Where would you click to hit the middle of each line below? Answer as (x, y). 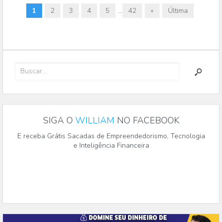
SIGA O (59, 121)
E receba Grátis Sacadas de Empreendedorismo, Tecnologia (111, 136)
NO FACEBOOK (147, 121)
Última (178, 11)
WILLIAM (95, 121)
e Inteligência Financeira (111, 146)
